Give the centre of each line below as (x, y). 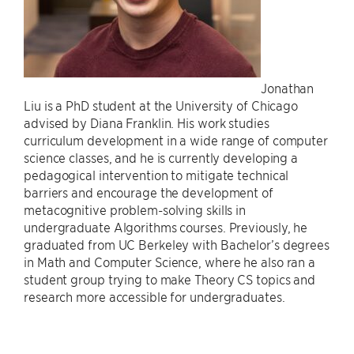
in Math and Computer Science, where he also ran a (170, 262)
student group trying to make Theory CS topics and (170, 279)
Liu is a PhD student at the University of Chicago (161, 105)
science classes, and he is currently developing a (161, 157)
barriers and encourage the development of (149, 192)
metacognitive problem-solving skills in (135, 209)
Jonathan (288, 88)
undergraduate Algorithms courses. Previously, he (166, 227)
